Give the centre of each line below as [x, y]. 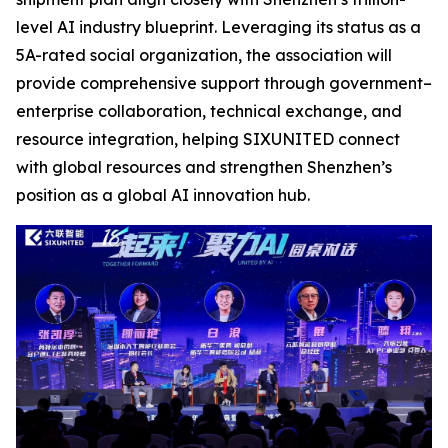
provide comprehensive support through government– [224, 83]
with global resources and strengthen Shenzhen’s [204, 167]
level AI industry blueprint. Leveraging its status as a [218, 27]
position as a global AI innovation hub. [163, 195]
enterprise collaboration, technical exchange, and [209, 111]
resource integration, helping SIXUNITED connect [208, 139]
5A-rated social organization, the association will [204, 55]
